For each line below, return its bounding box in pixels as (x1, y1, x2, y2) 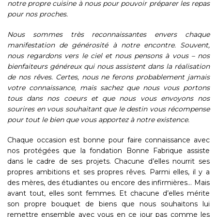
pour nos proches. (7, 9, 68, 18)
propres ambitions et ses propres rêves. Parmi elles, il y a (7, 167, 210, 176)
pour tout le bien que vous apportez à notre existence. (7, 115, 189, 124)
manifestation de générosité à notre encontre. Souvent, (7, 40, 210, 49)
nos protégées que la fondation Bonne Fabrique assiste (7, 146, 210, 155)
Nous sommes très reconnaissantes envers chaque (7, 30, 210, 39)
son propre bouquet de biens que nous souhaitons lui (7, 199, 210, 208)
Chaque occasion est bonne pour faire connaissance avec (7, 135, 210, 144)
